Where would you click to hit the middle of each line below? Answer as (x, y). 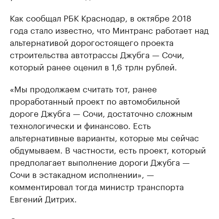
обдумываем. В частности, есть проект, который (108, 149)
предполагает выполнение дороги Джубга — (100, 162)
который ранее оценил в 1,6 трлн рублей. (93, 66)
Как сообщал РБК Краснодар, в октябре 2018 (101, 17)
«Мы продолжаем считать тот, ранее (83, 88)
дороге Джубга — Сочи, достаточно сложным (101, 113)
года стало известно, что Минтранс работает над (109, 30)
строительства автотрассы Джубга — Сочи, (97, 54)
